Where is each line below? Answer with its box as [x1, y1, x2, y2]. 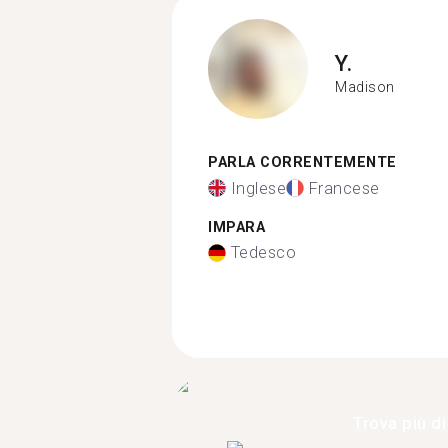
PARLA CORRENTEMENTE [208, 154, 397, 171]
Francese [308, 178, 380, 198]
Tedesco [230, 243, 296, 262]
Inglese [230, 178, 286, 198]
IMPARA [208, 218, 265, 236]
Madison [335, 78, 395, 95]
